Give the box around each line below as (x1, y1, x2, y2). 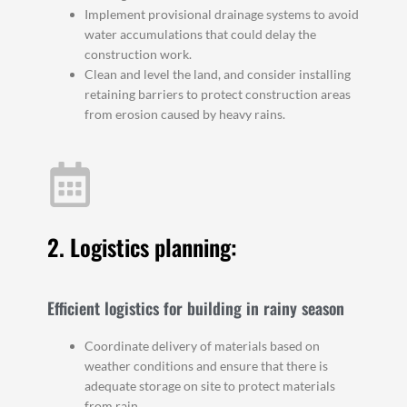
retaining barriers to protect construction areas (84, 86, 352, 103)
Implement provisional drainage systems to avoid (84, 6, 360, 23)
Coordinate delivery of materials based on (84, 337, 321, 353)
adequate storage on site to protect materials (84, 377, 336, 393)
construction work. (84, 46, 193, 63)
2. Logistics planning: (47, 229, 238, 263)
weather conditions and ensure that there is (84, 357, 329, 373)
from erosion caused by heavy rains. (84, 106, 286, 123)
